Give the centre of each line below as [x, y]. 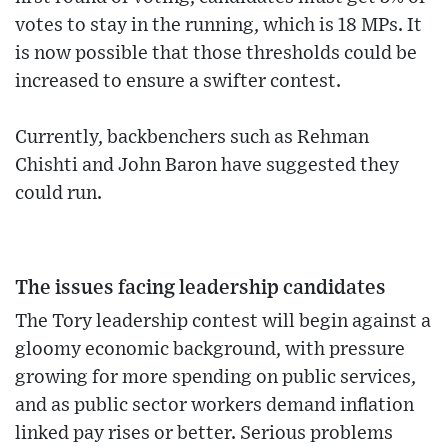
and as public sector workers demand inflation [214, 405]
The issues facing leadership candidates [200, 287]
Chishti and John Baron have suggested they [207, 165]
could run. [58, 193]
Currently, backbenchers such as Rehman [192, 137]
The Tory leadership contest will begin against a [223, 321]
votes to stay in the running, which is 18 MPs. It [218, 25]
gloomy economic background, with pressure [210, 349]
